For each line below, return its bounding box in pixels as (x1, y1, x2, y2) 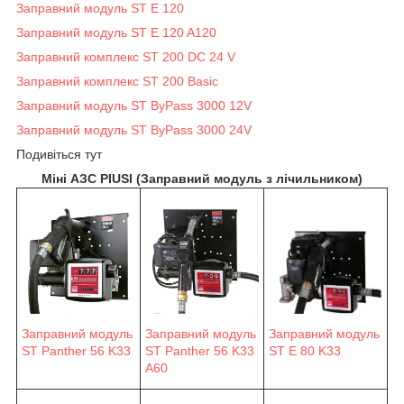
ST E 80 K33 (269, 344, 341, 359)
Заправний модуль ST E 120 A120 (16, 24, 216, 40)
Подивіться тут (16, 146, 102, 161)
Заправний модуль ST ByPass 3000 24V (16, 122, 252, 137)
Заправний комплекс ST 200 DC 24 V (16, 49, 235, 64)
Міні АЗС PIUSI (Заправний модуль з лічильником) (41, 170, 363, 186)
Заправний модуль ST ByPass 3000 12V (16, 97, 252, 113)
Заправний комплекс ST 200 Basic (16, 73, 218, 88)
